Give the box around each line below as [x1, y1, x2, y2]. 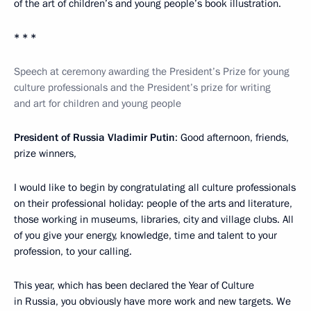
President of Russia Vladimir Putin [14, 131, 175, 144]
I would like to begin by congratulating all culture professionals [14, 180, 296, 194]
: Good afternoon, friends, [175, 131, 289, 144]
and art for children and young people [14, 96, 181, 110]
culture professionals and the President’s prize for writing [14, 81, 271, 94]
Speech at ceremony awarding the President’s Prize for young [14, 65, 289, 78]
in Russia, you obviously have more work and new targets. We [14, 294, 291, 308]
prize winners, [14, 146, 76, 160]
